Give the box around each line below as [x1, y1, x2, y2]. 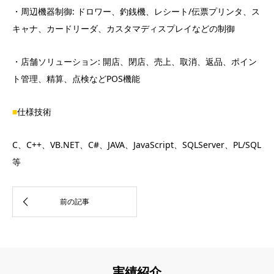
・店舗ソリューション [12, 56, 98, 68]
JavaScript [133, 139, 174, 151]
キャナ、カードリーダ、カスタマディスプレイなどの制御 [12, 23, 235, 35]
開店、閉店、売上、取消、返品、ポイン [103, 56, 257, 68]
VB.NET [50, 139, 80, 151]
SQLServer [182, 139, 224, 151]
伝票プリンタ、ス [191, 6, 260, 18]
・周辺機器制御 [12, 6, 72, 18]
